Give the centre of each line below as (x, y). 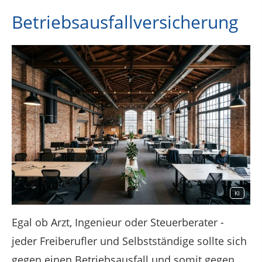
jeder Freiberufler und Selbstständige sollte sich (129, 241)
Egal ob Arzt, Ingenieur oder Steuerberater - (118, 222)
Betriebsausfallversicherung (125, 22)
